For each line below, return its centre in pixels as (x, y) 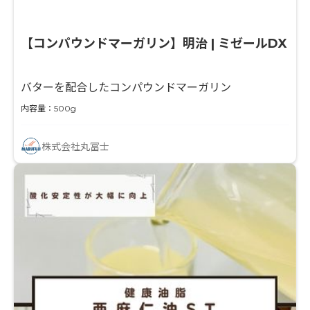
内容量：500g (48, 108)
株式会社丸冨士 (75, 146)
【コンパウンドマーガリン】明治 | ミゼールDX (154, 43)
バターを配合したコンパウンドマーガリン (126, 87)
